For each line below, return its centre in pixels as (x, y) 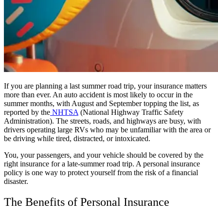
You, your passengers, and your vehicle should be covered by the (104, 155)
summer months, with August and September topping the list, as (101, 103)
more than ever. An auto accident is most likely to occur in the (98, 94)
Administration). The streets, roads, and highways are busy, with (102, 121)
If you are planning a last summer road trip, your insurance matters (105, 86)
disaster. (17, 181)
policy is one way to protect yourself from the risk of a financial (101, 172)
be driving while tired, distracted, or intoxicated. (78, 138)
